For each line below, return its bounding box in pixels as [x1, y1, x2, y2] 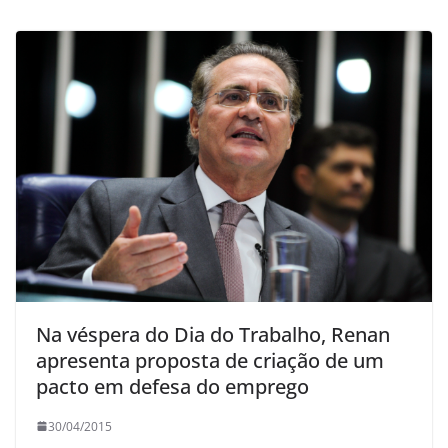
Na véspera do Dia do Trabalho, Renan [36, 320, 390, 348]
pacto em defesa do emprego [36, 372, 309, 400]
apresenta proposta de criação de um [36, 346, 384, 374]
